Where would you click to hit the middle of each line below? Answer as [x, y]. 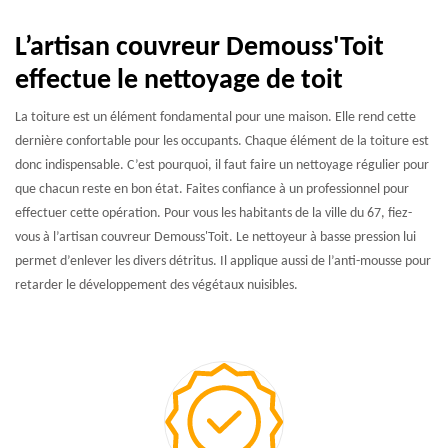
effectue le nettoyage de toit [179, 81]
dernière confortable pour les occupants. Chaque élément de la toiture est [222, 141]
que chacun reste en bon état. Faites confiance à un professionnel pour [212, 189]
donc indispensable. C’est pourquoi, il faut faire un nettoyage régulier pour [222, 165]
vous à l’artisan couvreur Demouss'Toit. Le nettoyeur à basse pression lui [215, 237]
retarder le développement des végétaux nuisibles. [156, 285]
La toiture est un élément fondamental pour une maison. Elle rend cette [215, 117]
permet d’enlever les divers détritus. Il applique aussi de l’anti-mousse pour [223, 261]
